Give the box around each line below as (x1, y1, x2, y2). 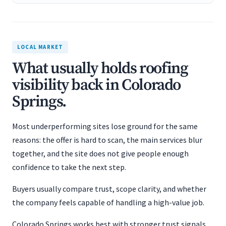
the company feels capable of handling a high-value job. (12, 197, 204, 207)
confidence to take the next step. (12, 162, 126, 172)
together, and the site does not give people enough (12, 148, 189, 158)
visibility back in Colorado (12, 75, 181, 95)
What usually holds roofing (12, 59, 188, 79)
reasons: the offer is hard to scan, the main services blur (12, 135, 202, 145)
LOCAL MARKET (17, 43, 64, 50)
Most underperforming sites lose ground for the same (12, 121, 198, 131)
